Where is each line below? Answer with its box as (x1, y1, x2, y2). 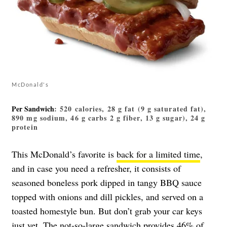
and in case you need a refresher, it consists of (12, 162, 181, 174)
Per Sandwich (12, 103, 54, 114)
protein (12, 121, 38, 132)
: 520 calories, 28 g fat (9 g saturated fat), (54, 103, 207, 114)
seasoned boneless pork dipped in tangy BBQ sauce (12, 176, 202, 188)
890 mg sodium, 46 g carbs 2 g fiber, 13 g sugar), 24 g (12, 112, 206, 123)
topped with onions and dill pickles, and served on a (12, 190, 203, 203)
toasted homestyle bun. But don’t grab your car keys (12, 204, 202, 217)
